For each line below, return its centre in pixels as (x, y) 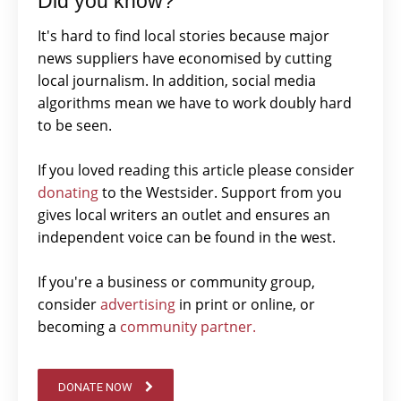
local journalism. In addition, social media (177, 81)
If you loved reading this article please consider (196, 170)
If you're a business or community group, (176, 282)
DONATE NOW (95, 387)
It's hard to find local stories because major (183, 36)
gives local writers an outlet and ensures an (184, 215)
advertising (138, 304)
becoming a (79, 327)
